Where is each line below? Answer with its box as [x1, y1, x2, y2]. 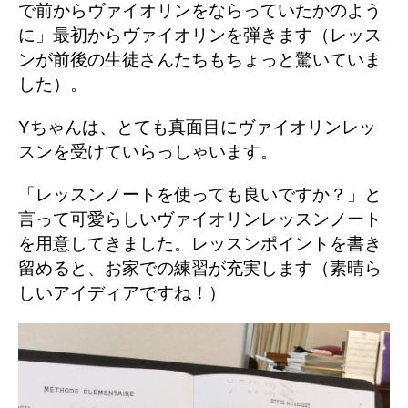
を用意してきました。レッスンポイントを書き [18, 233, 382, 253]
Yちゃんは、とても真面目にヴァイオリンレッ [18, 117, 376, 137]
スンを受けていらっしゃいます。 [18, 141, 278, 161]
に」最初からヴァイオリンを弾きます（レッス [18, 25, 382, 45]
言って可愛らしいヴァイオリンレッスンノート [18, 209, 382, 229]
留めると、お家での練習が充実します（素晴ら [18, 258, 382, 278]
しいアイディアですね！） [18, 282, 226, 302]
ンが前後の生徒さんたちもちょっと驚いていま [18, 49, 382, 69]
